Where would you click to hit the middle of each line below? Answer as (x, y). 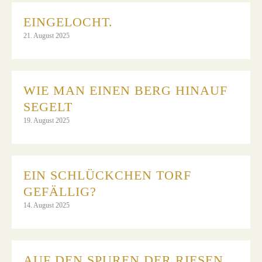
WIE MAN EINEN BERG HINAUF (125, 90)
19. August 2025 (46, 120)
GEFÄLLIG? (60, 191)
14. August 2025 (46, 205)
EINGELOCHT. (68, 22)
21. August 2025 (46, 35)
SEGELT (48, 106)
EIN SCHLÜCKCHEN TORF (107, 175)
